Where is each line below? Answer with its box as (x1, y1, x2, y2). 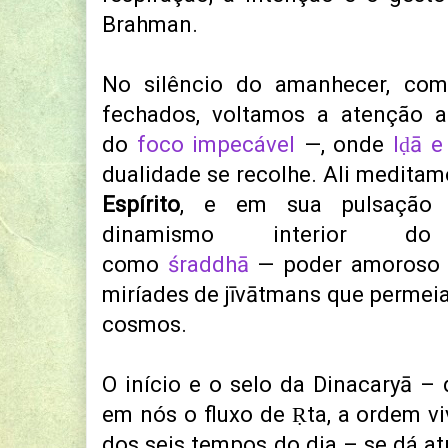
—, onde (295, 132, 394, 158)
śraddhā (167, 252, 249, 278)
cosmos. (102, 312, 187, 338)
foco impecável (136, 132, 296, 158)
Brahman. (102, 12, 198, 38)
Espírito (102, 192, 180, 218)
